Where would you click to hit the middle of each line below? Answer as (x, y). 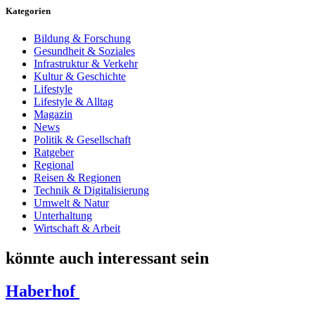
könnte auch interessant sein (107, 258)
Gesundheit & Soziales (84, 51)
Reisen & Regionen (77, 178)
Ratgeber (54, 153)
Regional (54, 165)
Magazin (53, 115)
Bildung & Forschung (82, 39)
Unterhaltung (63, 216)
